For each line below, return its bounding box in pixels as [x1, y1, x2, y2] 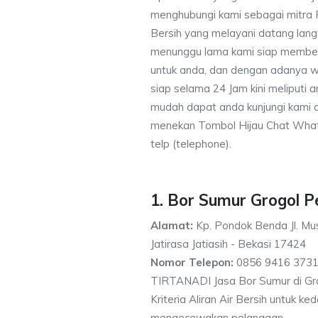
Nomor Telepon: [150, 256, 234, 269]
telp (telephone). [150, 137, 231, 150]
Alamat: [150, 219, 193, 232]
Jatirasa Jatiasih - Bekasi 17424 [150, 237, 306, 251]
